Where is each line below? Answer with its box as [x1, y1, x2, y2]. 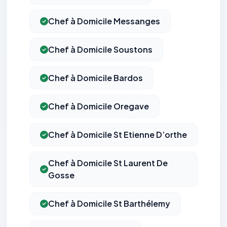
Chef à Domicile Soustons [48, 44, 153, 55]
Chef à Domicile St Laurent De [48, 158, 168, 169]
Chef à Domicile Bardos [48, 72, 143, 84]
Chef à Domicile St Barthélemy [48, 198, 170, 209]
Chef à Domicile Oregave [48, 101, 149, 112]
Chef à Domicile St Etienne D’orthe [48, 129, 187, 140]
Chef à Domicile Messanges [48, 16, 160, 27]
